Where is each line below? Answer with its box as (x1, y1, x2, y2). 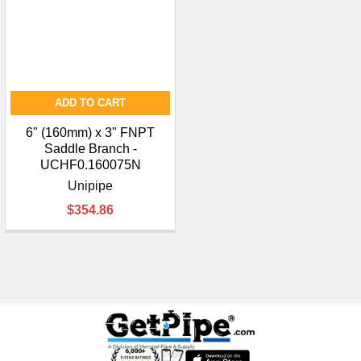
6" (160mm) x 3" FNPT (26, 126, 155, 140)
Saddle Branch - (44, 142, 137, 156)
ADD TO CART (55, 97, 126, 110)
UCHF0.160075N (39, 158, 141, 172)
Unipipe (68, 179, 113, 193)
